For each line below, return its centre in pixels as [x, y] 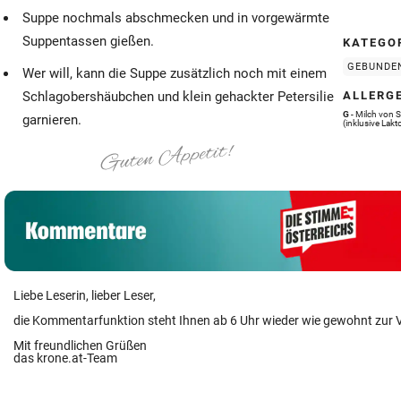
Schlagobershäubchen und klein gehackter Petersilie [178, 97]
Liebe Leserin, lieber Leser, [85, 296]
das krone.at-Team [65, 358]
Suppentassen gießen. [88, 42]
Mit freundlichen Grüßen [80, 346]
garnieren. [52, 120]
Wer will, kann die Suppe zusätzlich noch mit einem [175, 74]
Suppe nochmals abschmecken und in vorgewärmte [176, 18]
